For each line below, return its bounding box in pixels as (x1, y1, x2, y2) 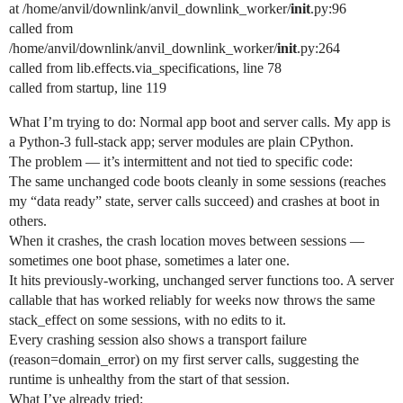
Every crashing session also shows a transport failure (9, 331, 307, 347)
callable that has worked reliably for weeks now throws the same (9, 291, 375, 308)
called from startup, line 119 (9, 79, 166, 95)
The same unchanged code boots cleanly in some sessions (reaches (9, 173, 386, 189)
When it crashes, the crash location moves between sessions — (9, 232, 364, 248)
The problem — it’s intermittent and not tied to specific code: (9, 153, 353, 169)
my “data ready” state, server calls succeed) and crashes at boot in (9, 193, 380, 209)
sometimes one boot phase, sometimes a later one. (9, 252, 290, 268)
